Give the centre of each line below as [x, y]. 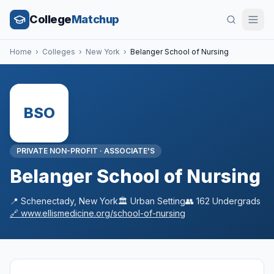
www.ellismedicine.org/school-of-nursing [103, 213]
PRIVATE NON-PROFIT [57, 151]
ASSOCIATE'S [129, 151]
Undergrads [235, 201]
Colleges [59, 52]
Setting [170, 201]
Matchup [95, 19]
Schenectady [47, 201]
